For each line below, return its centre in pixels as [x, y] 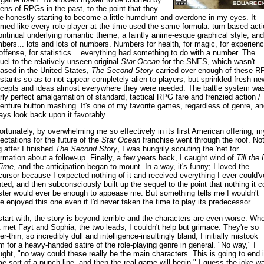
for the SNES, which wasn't [207, 62]
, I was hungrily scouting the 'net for [178, 149]
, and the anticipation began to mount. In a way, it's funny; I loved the [131, 166]
